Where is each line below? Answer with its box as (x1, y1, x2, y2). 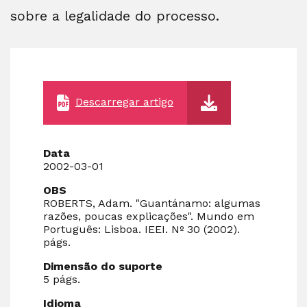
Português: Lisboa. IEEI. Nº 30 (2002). (43, 222, 240, 236)
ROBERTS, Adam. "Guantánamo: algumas (43, 196, 260, 210)
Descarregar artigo (75, 95, 173, 108)
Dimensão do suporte (43, 259, 162, 273)
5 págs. (43, 272, 80, 286)
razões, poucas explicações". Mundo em (43, 209, 254, 223)
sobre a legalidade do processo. (10, 7, 219, 24)
